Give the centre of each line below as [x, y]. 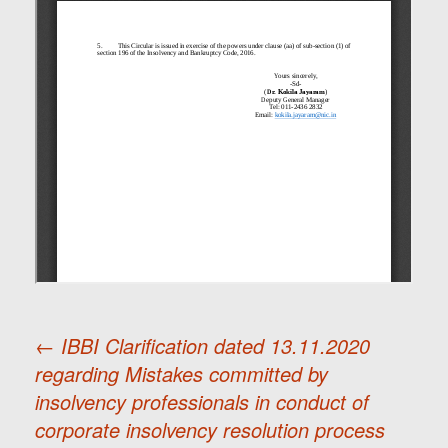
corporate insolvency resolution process [210, 429]
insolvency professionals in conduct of [202, 401]
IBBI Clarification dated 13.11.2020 [212, 345]
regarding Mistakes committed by [181, 373]
